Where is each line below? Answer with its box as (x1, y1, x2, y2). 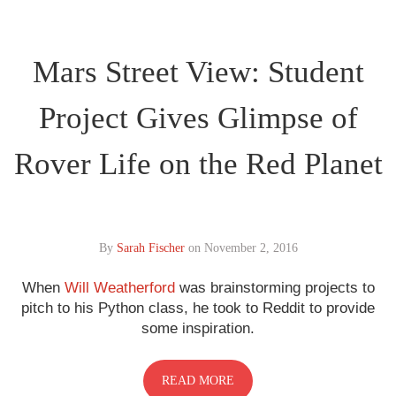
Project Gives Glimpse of (38, 100, 358, 135)
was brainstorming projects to (174, 278, 375, 296)
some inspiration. (141, 319, 255, 337)
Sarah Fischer (116, 240, 185, 255)
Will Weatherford (64, 278, 175, 296)
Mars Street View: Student (32, 54, 364, 89)
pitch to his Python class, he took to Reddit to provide (21, 299, 375, 316)
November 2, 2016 (203, 240, 298, 255)
